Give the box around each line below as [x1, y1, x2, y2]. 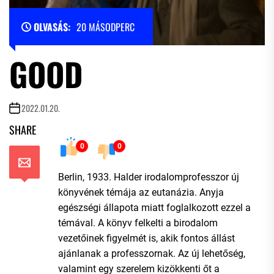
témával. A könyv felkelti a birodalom [58, 217, 218, 229]
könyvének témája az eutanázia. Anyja [58, 186, 224, 198]
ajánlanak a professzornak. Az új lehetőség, [58, 247, 245, 259]
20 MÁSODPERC [76, 19, 135, 34]
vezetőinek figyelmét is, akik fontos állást [58, 232, 235, 244]
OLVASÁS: [34, 19, 70, 34]
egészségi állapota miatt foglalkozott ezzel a [58, 201, 251, 213]
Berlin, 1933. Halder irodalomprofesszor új [58, 171, 239, 183]
